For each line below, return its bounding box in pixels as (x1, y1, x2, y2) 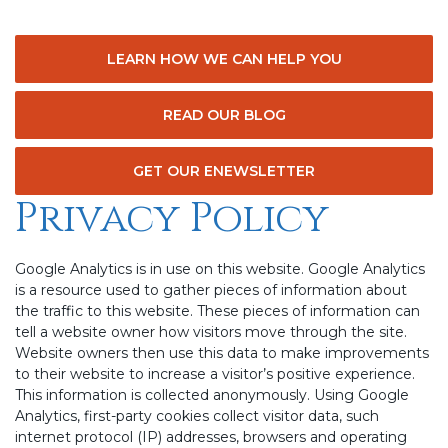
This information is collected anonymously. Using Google (15, 386, 409, 404)
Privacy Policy (15, 192, 329, 246)
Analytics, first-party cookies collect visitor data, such (15, 407, 379, 425)
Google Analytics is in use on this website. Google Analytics (15, 260, 425, 278)
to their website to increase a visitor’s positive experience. (15, 365, 415, 383)
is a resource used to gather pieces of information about (15, 281, 407, 299)
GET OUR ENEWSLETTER (133, 162, 315, 180)
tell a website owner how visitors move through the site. (15, 323, 407, 341)
